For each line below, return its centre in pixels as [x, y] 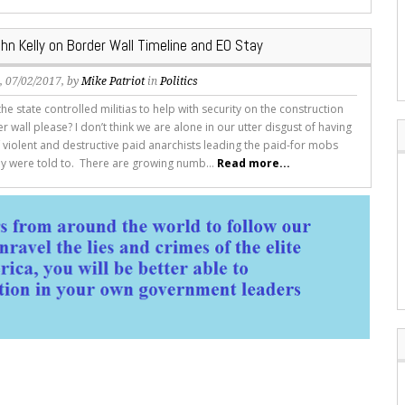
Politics [179, 81]
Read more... [254, 163]
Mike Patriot [113, 81]
